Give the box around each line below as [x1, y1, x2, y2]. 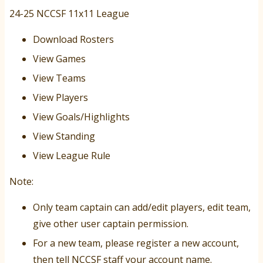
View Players [33, 91, 88, 104]
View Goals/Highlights [33, 110, 130, 124]
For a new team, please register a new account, [33, 237, 239, 250]
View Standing [33, 130, 95, 143]
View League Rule [33, 149, 110, 163]
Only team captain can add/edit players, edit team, [33, 201, 251, 214]
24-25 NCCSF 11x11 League [9, 7, 129, 21]
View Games [33, 52, 86, 66]
